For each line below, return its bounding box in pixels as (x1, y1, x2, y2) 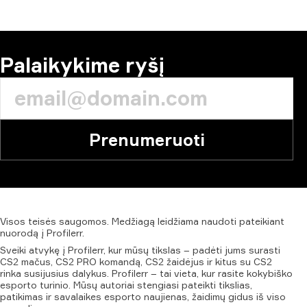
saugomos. (59, 215, 109, 227)
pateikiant (239, 215, 284, 227)
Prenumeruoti (88, 130, 205, 150)
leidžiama (158, 215, 199, 227)
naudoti (201, 215, 236, 227)
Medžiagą (112, 215, 155, 227)
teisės (28, 215, 56, 227)
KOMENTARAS (106, 33, 187, 47)
